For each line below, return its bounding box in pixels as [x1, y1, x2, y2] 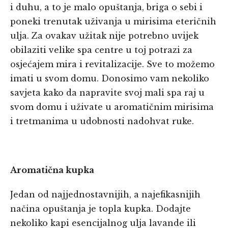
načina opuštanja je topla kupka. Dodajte [10, 204, 191, 214]
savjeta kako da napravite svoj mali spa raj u [10, 88, 205, 98]
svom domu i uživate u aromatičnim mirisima [10, 102, 214, 112]
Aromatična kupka [10, 165, 94, 176]
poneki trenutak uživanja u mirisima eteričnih [10, 16, 216, 27]
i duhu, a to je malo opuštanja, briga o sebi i [10, 2, 203, 13]
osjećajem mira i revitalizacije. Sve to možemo [10, 59, 215, 70]
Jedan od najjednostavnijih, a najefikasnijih [10, 189, 201, 200]
